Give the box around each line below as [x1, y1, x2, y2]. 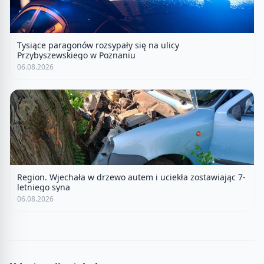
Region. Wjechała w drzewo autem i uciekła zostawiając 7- [17, 171, 246, 183]
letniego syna [17, 181, 70, 193]
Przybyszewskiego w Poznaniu [17, 49, 136, 61]
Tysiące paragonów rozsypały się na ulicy [17, 39, 179, 51]
